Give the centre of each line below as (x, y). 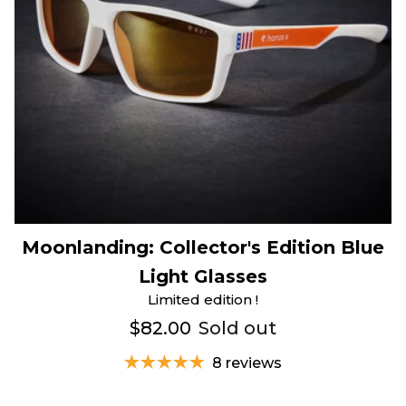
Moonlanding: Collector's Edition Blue (203, 247)
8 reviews (247, 362)
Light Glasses (203, 276)
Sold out (237, 328)
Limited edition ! (203, 299)
